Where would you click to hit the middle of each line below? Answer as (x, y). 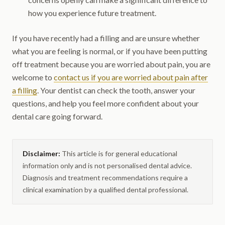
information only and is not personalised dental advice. (107, 165)
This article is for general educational (120, 153)
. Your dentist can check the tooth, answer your (116, 90)
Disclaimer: (41, 153)
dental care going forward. (57, 116)
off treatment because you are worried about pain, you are (111, 64)
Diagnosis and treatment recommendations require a (105, 178)
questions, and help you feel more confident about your (105, 103)
